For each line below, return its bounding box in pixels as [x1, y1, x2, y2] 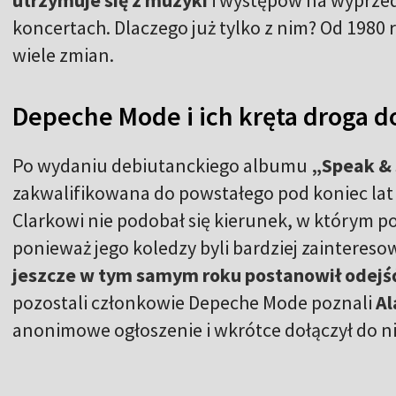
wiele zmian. [12, 42, 118, 68]
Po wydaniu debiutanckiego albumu [12, 153, 311, 179]
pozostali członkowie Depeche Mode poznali [12, 290, 376, 316]
